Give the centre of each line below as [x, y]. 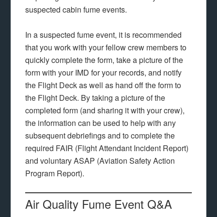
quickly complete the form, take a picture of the [104, 60]
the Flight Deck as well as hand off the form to [103, 85]
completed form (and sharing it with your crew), [105, 110]
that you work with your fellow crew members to [106, 47]
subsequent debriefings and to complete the [100, 135]
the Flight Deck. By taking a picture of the [95, 98]
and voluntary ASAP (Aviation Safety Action [100, 161]
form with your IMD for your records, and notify [104, 72]
